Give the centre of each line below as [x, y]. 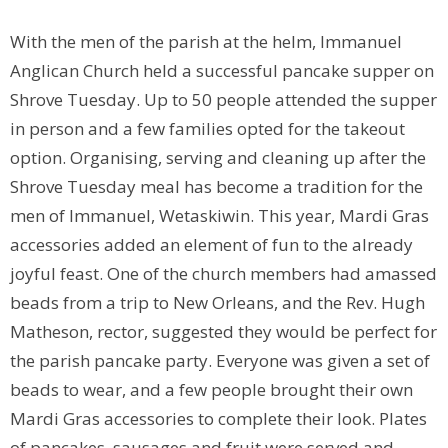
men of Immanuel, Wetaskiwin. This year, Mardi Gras [219, 215]
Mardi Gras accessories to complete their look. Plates [218, 418]
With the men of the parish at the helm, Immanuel [206, 41]
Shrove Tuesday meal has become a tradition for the [216, 186]
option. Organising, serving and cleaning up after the [218, 157]
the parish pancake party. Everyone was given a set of [220, 360]
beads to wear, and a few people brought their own [211, 389]
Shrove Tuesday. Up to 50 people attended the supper [223, 99]
